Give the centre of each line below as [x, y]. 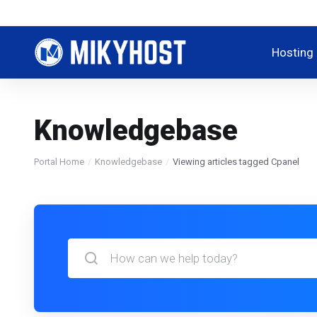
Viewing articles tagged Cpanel [236, 162]
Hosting [293, 52]
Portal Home [59, 162]
